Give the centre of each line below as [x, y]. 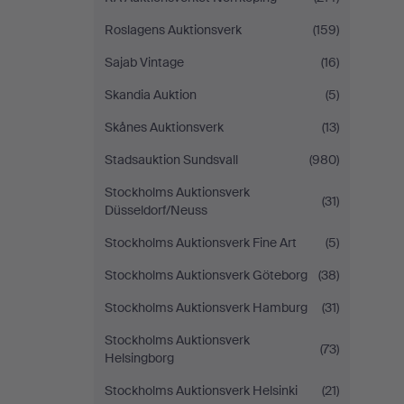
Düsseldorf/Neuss [156, 210]
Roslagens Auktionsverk [173, 30]
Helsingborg [139, 358]
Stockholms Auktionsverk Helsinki [201, 390]
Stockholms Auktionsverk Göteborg [206, 275]
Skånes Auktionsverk [164, 127]
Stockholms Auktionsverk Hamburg [206, 308]
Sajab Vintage [144, 62]
